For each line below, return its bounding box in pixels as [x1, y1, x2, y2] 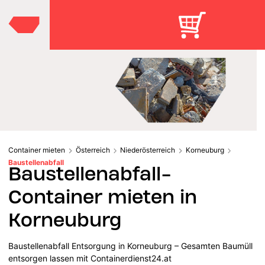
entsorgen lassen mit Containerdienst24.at [8, 253, 172, 263]
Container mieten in [8, 185, 198, 208]
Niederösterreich [120, 145, 175, 154]
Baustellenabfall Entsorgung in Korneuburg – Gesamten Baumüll [8, 240, 253, 251]
